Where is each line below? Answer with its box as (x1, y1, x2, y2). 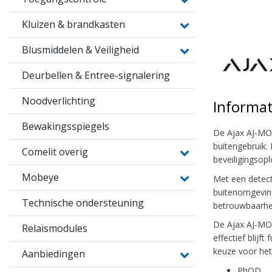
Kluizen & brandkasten (22, 18, 125, 31)
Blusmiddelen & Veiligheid (22, 43, 139, 56)
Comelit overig (22, 145, 88, 158)
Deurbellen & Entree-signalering (22, 69, 170, 82)
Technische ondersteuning (22, 196, 144, 209)
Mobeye (22, 171, 59, 184)
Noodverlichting (22, 94, 95, 107)
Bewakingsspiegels (22, 120, 109, 133)
